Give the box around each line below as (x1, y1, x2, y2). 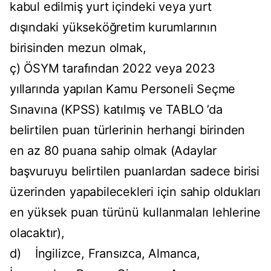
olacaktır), (10, 226, 65, 241)
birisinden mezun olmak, (10, 41, 146, 56)
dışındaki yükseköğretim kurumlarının (10, 20, 217, 35)
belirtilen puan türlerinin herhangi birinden (10, 123, 246, 138)
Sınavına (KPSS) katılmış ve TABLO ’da (10, 102, 223, 117)
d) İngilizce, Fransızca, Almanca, (10, 246, 200, 261)
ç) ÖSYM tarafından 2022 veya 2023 (10, 61, 215, 76)
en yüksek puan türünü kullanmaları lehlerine (10, 205, 261, 220)
